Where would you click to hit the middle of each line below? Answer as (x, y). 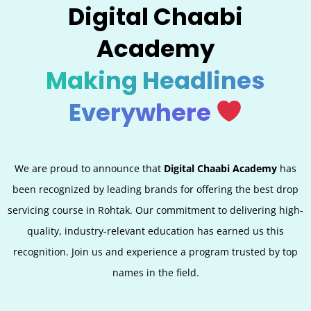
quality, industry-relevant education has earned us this (155, 230)
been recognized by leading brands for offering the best (144, 189)
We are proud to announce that (89, 168)
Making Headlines (155, 80)
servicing (28, 210)
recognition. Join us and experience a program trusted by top (155, 251)
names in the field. (155, 272)
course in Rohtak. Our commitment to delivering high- (176, 210)
